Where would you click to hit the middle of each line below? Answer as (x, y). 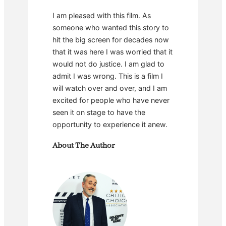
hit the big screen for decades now (111, 39)
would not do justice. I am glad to (108, 64)
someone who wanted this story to (111, 27)
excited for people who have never (111, 100)
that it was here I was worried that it (112, 51)
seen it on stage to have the (99, 112)
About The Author (84, 146)
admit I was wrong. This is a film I (108, 76)
